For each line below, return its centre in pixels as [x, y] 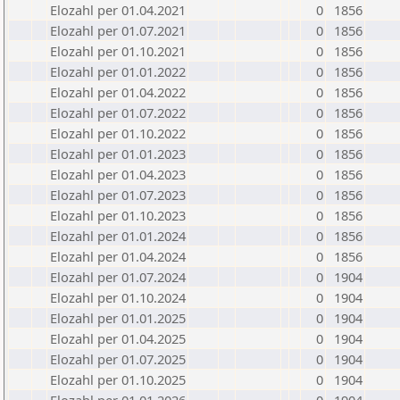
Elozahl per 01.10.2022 [118, 133]
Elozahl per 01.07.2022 [118, 112]
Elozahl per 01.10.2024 [118, 297]
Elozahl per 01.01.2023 [118, 154]
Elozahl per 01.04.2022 [118, 92]
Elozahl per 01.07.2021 [118, 30]
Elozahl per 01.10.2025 [118, 379]
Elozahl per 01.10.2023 [118, 215]
